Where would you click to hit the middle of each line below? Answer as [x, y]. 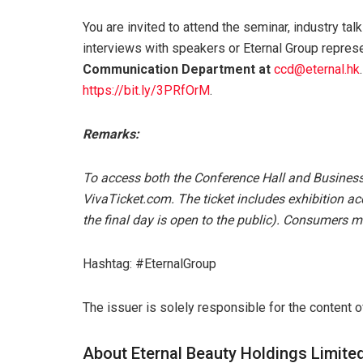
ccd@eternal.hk [317, 70]
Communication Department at [178, 70]
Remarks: [111, 135]
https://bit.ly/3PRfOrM [146, 91]
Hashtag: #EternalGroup [149, 264]
